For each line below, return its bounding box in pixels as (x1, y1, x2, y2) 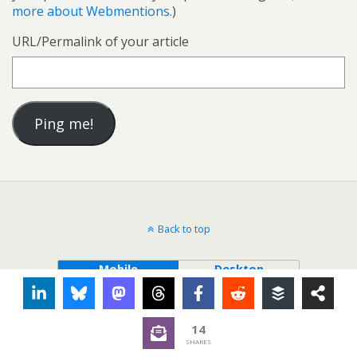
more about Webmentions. (12, 2, 172, 21)
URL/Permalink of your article (12, 33, 189, 51)
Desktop (214, 261, 264, 277)
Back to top (157, 222, 210, 237)
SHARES (186, 336, 211, 346)
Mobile (98, 261, 138, 277)
